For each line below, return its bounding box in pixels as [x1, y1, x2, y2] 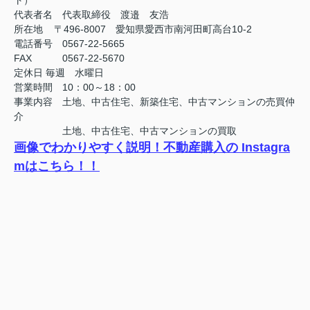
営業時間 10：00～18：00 [14, 82, 136, 93]
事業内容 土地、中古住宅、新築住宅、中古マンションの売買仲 [14, 96, 295, 108]
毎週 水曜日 [46, 67, 104, 79]
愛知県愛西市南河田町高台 [106, 24, 232, 35]
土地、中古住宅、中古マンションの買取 [14, 125, 237, 137]
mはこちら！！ [14, 159, 100, 174]
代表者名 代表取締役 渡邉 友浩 [14, 9, 169, 21]
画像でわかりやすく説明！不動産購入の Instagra [14, 140, 290, 155]
